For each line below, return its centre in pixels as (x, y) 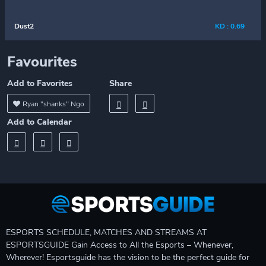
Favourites (42, 62)
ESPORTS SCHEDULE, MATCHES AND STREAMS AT (106, 232)
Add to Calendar (39, 122)
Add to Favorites (40, 83)
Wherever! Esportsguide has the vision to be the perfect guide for (128, 257)
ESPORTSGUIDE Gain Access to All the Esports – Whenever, (120, 245)
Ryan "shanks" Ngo (53, 104)
